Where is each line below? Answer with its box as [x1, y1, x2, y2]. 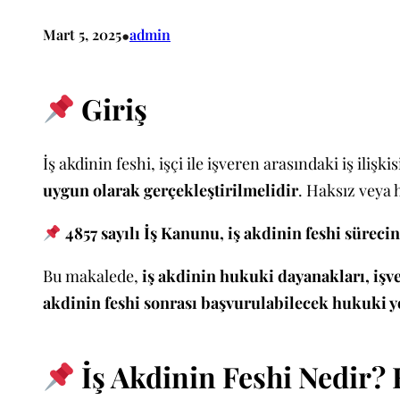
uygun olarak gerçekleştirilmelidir [43, 179, 298, 202]
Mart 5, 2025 [43, 25, 121, 45]
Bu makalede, [43, 265, 142, 287]
